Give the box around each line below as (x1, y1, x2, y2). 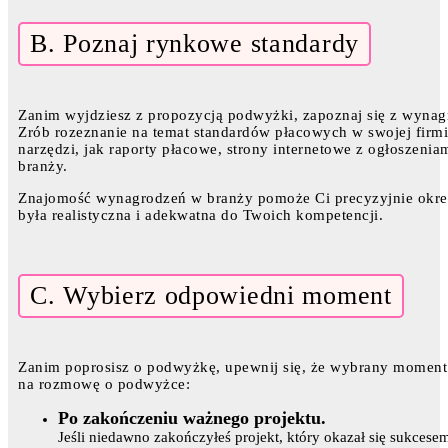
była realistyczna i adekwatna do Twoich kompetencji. (18, 207, 383, 224)
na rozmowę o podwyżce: (18, 376, 190, 393)
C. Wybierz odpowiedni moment (30, 281, 392, 311)
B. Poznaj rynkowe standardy (30, 29, 359, 59)
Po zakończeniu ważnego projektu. (58, 408, 326, 429)
